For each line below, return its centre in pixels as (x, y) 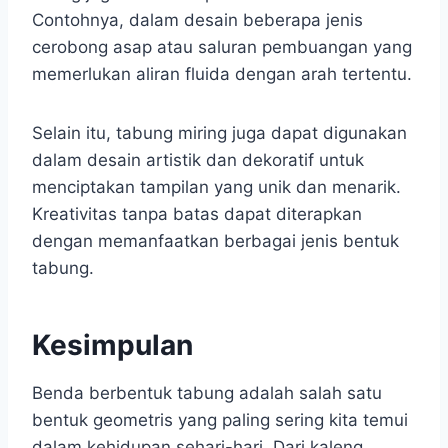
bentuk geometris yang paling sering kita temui (220, 419)
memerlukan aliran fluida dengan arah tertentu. (222, 73)
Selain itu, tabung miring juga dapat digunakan (219, 132)
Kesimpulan (112, 344)
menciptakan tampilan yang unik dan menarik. (216, 186)
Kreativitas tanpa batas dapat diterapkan (197, 213)
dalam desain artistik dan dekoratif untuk (198, 159)
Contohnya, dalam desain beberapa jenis (197, 19)
